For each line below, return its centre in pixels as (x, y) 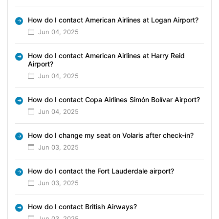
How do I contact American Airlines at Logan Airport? (113, 20)
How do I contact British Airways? (82, 206)
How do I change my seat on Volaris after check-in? (111, 135)
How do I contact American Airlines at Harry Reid (106, 55)
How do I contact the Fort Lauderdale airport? (101, 171)
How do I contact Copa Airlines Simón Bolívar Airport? (114, 99)
